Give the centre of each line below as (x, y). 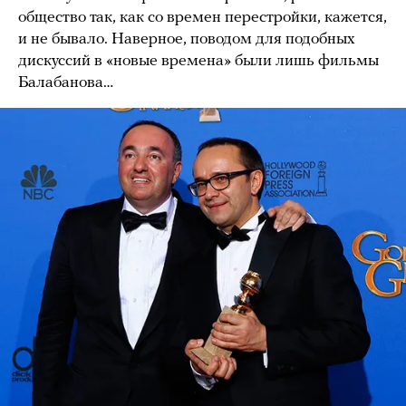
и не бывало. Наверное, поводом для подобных (187, 39)
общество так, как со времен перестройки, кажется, (203, 17)
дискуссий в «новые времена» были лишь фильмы (198, 61)
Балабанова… (66, 82)
